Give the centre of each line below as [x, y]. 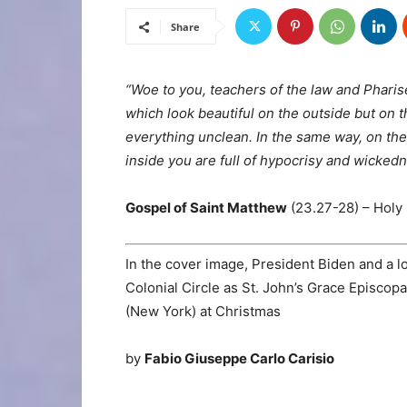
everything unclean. [191, 137]
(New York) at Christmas [203, 311]
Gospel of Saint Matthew [206, 208]
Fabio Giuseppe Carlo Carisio [239, 358]
